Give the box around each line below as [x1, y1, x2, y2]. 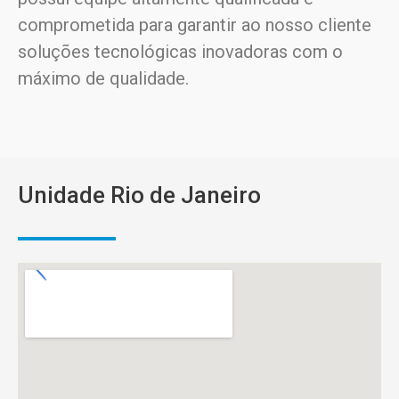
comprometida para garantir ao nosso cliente [18, 13, 371, 36]
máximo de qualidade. [18, 67, 189, 89]
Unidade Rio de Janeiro [18, 181, 261, 208]
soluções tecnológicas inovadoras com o [18, 40, 343, 62]
